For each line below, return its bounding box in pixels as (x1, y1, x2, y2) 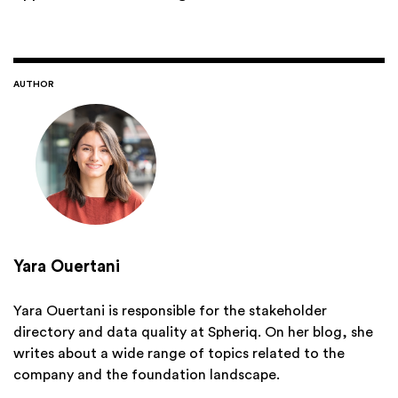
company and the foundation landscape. (13, 367, 280, 382)
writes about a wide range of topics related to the (13, 346, 345, 361)
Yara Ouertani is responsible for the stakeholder (13, 303, 327, 318)
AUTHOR (13, 79, 54, 89)
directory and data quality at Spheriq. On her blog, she (13, 324, 373, 339)
